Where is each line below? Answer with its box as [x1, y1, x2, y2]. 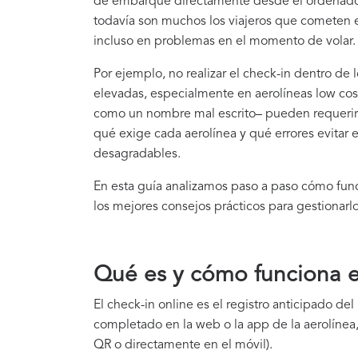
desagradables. [93, 148, 181, 161]
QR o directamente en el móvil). [93, 339, 272, 352]
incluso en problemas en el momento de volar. [93, 35, 356, 49]
